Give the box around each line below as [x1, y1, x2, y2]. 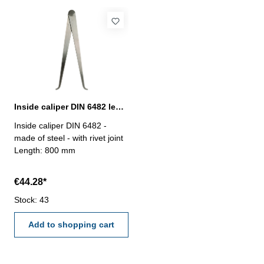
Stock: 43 [14, 195, 49, 204]
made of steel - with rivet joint [14, 133, 123, 143]
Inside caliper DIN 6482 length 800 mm [115, 102, 124, 111]
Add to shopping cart [28, 220, 114, 229]
